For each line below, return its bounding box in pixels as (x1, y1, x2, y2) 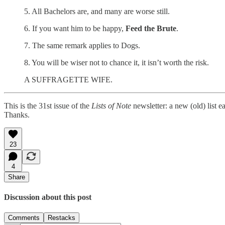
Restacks (48, 214, 75, 222)
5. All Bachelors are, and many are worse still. (24, 7, 170, 16)
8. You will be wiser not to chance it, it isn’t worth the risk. (24, 58, 209, 67)
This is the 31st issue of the (4, 101, 91, 110)
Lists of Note (91, 101, 131, 110)
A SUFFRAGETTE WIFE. (24, 75, 113, 84)
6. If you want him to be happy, (24, 24, 126, 33)
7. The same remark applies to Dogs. (24, 41, 140, 50)
